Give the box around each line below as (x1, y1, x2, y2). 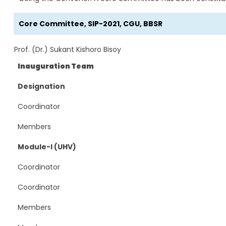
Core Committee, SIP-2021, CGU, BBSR (18, 18, 162, 29)
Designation (17, 81, 65, 91)
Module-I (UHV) (17, 141, 76, 152)
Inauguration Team (17, 61, 94, 71)
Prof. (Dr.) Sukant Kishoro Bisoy (14, 44, 121, 54)
